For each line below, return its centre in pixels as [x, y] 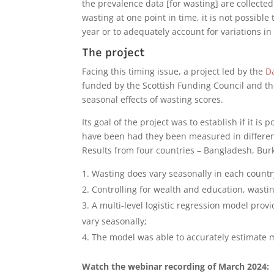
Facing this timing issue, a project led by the [174, 71]
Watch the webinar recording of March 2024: [176, 266]
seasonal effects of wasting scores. [153, 99]
